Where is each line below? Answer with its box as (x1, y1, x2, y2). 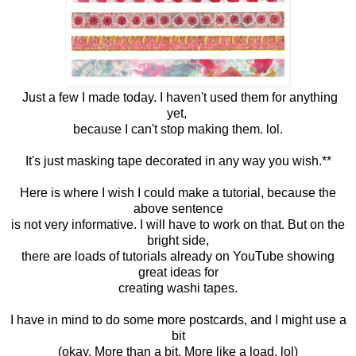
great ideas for (137, 265, 219, 280)
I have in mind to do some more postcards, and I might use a (10, 313, 346, 327)
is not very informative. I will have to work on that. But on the (11, 218, 345, 232)
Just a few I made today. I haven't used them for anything (18, 91, 338, 105)
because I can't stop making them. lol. (73, 122, 283, 137)
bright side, (147, 234, 209, 248)
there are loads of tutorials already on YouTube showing (21, 250, 335, 264)
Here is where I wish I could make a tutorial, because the (20, 186, 336, 200)
